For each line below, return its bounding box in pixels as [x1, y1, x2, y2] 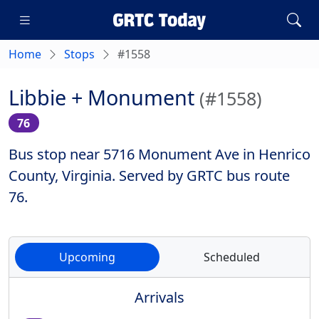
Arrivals [135, 288, 184, 308]
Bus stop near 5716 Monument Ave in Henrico [9, 145, 310, 164]
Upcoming [59, 249, 115, 266]
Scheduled [204, 249, 260, 266]
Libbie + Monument [9, 83, 199, 111]
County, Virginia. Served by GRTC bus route [9, 166, 290, 186]
